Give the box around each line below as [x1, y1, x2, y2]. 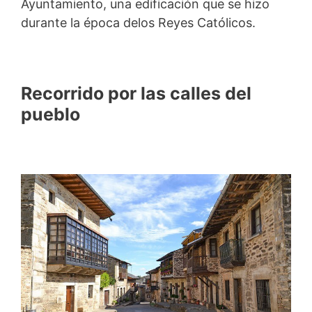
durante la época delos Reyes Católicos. [21, 15, 256, 30]
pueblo [21, 104, 80, 125]
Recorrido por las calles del [21, 83, 251, 104]
